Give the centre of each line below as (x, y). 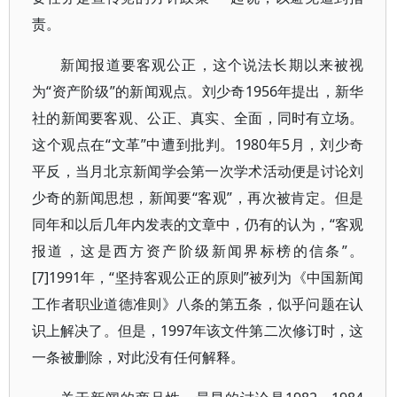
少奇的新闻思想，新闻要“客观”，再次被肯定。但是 (198, 198)
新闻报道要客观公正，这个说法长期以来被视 (212, 65)
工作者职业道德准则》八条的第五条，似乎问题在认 (198, 304)
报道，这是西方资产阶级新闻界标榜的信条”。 (198, 251)
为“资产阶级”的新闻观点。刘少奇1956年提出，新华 (198, 91)
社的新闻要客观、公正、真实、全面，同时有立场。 (198, 118)
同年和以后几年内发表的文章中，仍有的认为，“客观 (198, 224)
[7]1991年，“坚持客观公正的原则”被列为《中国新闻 (198, 277)
